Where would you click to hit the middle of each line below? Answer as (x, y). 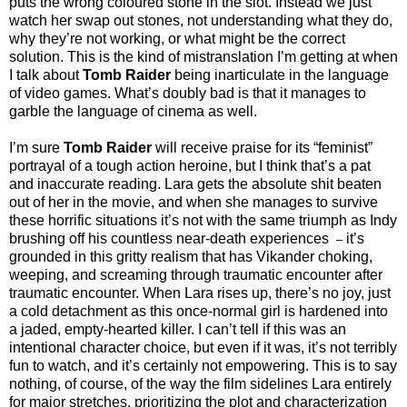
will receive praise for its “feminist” (264, 147)
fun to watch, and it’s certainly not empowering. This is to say (203, 365)
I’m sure (35, 147)
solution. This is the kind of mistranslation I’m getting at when (203, 56)
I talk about (46, 74)
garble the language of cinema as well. (133, 111)
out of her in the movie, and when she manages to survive (194, 202)
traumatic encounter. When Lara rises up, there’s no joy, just (200, 293)
